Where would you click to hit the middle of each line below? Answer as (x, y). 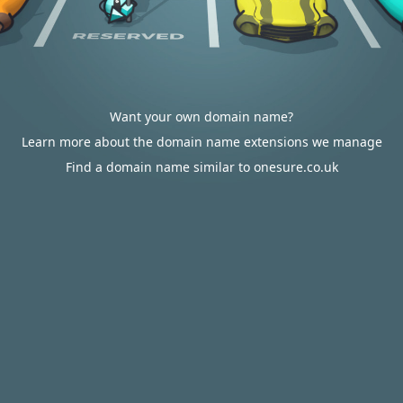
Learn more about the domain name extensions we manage (201, 142)
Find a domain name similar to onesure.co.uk (201, 167)
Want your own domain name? (201, 116)
